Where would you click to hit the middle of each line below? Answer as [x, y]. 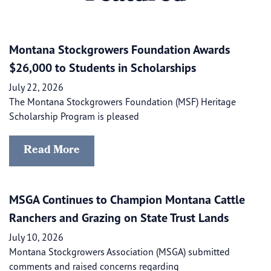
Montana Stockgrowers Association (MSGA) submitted [121, 252]
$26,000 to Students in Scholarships [103, 67]
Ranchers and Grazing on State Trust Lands [119, 217]
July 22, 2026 [36, 87]
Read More [52, 151]
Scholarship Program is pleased [74, 116]
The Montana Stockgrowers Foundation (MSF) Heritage [122, 102]
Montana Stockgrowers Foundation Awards [119, 49]
